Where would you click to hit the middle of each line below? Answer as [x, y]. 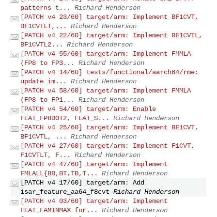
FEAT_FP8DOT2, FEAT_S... [65, 118]
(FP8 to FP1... [48, 100]
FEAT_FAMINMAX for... [59, 210]
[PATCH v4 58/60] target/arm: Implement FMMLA [106, 90]
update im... [44, 81]
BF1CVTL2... [42, 44]
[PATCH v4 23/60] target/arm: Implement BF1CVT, [110, 17]
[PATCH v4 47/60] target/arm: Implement [94, 164]
